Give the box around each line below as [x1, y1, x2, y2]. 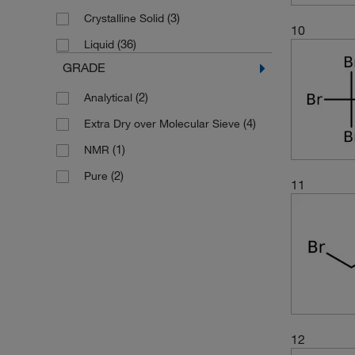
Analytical [83, 90, 136, 105]
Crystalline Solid [83, 11, 167, 25]
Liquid [83, 37, 117, 52]
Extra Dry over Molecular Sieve [83, 116, 243, 131]
